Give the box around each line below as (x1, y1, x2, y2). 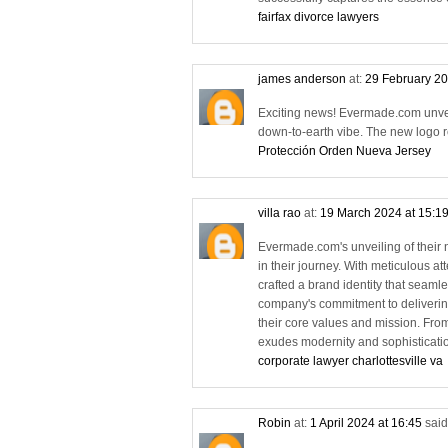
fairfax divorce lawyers (258, 9, 379, 24)
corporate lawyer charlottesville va (258, 353, 443, 368)
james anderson (258, 71, 346, 86)
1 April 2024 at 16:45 (310, 415, 425, 430)
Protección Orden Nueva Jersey (258, 143, 431, 158)
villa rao (258, 205, 301, 220)
